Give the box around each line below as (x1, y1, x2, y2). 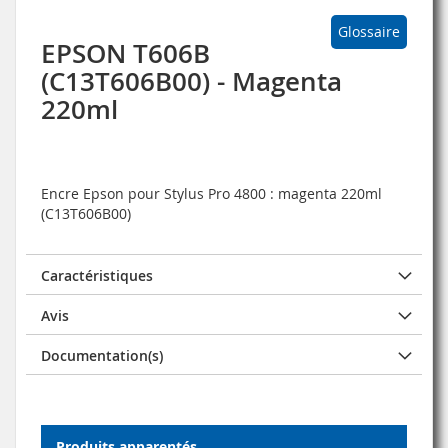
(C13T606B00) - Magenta (41, 63, 342, 99)
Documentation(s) (41, 345, 163, 365)
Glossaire (338, 21, 400, 41)
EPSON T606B (41, 35, 210, 71)
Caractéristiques (41, 265, 153, 285)
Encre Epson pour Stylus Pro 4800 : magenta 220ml (41, 183, 382, 203)
